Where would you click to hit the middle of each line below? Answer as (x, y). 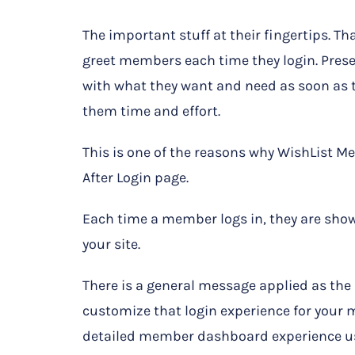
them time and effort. (151, 111)
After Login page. (135, 178)
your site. (111, 244)
